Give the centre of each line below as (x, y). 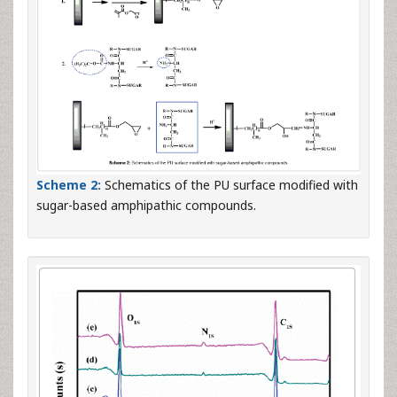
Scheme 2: (69, 185)
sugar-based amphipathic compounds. (146, 206)
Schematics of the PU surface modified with (230, 185)
